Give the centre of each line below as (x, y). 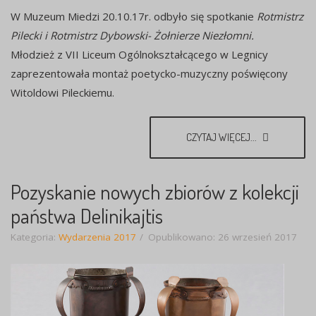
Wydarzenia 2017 (97, 237)
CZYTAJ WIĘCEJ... (223, 138)
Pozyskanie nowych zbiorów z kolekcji (155, 192)
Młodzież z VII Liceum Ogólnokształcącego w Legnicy (139, 55)
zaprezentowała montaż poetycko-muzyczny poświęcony (149, 74)
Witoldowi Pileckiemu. (62, 93)
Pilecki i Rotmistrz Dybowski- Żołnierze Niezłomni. (132, 36)
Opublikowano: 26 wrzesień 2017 (223, 237)
